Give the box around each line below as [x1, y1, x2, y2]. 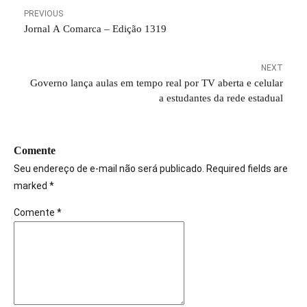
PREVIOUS [24, 9, 63, 19]
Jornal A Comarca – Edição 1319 [24, 23, 167, 34]
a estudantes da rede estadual [159, 93, 283, 103]
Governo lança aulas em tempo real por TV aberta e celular [30, 77, 283, 88]
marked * [14, 180, 54, 191]
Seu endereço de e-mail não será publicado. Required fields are [14, 163, 288, 174]
